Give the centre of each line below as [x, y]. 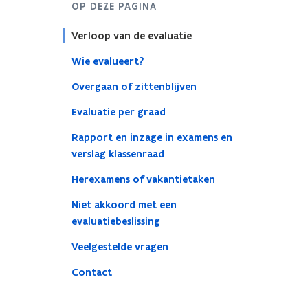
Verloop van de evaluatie [131, 36]
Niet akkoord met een [124, 205]
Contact [91, 272]
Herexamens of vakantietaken [143, 179]
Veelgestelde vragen [120, 247]
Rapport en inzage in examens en [152, 137]
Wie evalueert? [107, 61]
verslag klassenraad [118, 154]
